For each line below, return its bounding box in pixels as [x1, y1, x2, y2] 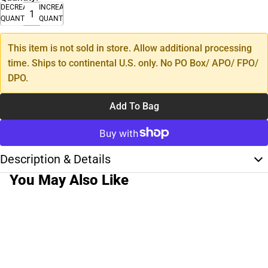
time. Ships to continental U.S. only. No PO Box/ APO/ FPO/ [8, 57, 258, 69]
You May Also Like [10, 172, 129, 189]
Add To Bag [109, 100, 159, 112]
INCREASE [39, 3, 72, 12]
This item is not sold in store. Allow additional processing [8, 42, 252, 54]
